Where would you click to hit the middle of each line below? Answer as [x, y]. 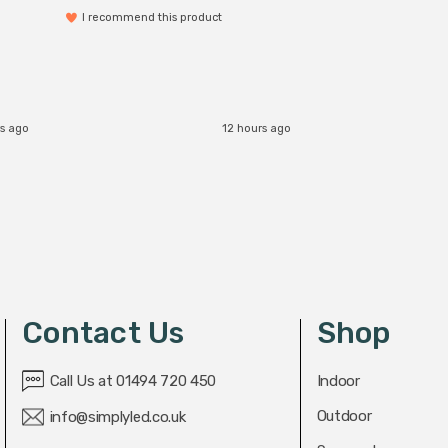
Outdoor [344, 416]
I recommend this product [152, 18]
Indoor [338, 381]
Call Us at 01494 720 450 [133, 381]
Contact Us [103, 333]
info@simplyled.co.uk [117, 417]
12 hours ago [256, 128]
